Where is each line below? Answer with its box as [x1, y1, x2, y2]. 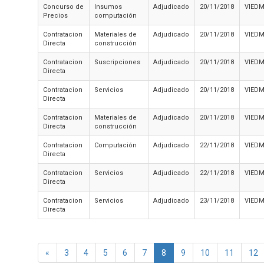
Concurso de [43, 3, 84, 11]
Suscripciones [94, 58, 140, 66]
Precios [43, 12, 68, 19]
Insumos [94, 3, 122, 11]
